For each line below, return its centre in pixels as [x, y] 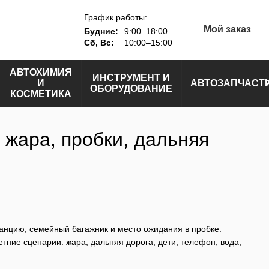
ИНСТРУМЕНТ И [131, 78]
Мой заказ [227, 29]
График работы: [115, 17]
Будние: [101, 31]
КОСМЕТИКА [41, 94]
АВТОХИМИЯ [41, 72]
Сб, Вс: [99, 42]
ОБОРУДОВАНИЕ [131, 89]
